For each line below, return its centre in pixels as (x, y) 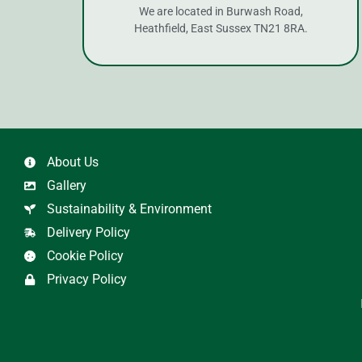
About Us (72, 162)
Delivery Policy (88, 232)
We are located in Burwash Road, (221, 11)
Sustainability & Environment (129, 208)
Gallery (66, 185)
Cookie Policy (85, 255)
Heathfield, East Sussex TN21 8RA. (221, 28)
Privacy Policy (86, 279)
